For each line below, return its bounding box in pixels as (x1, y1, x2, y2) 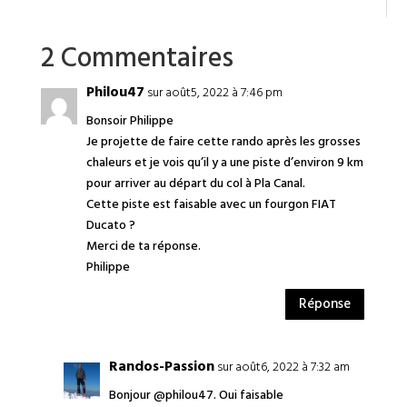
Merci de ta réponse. (85, 236, 201, 255)
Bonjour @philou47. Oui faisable (108, 385, 283, 404)
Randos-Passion (108, 355, 214, 376)
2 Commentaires (40, 36, 233, 81)
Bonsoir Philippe (85, 111, 174, 130)
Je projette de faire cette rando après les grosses (85, 132, 361, 151)
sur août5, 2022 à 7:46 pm (146, 83, 283, 102)
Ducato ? (85, 215, 135, 234)
